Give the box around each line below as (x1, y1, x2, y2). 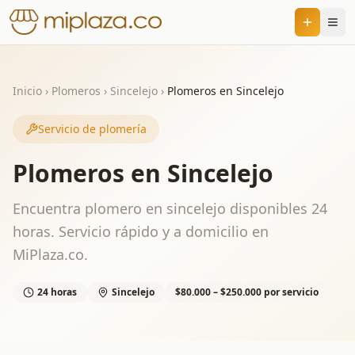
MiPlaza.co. (13, 245, 88, 264)
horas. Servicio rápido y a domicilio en (13, 222, 269, 241)
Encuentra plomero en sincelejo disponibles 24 (13, 199, 327, 218)
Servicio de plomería (38, 121, 147, 136)
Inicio (13, 83, 42, 98)
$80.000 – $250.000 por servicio (175, 285, 319, 299)
